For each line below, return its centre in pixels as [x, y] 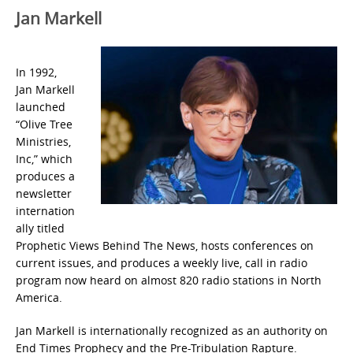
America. [39, 297]
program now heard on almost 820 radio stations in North [169, 280]
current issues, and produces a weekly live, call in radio [162, 262]
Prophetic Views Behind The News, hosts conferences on [165, 245]
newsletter [44, 193]
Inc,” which [44, 158]
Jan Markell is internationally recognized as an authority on [172, 330]
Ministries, [43, 141]
